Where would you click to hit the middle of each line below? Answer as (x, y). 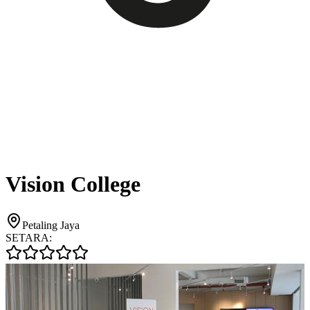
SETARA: (29, 237)
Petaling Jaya (51, 225)
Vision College (73, 184)
